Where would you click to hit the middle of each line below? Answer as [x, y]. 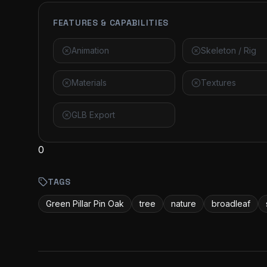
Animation [90, 50]
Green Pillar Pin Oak [85, 204]
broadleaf [231, 204]
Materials [89, 83]
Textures [219, 83]
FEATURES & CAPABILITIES [111, 23]
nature [184, 204]
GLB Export [93, 115]
